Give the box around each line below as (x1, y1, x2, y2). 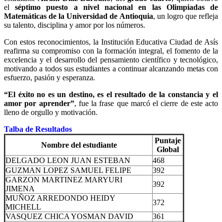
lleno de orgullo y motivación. (4, 108, 98, 117)
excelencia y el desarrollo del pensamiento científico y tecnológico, (4, 55, 218, 64)
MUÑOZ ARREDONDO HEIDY (5, 194, 115, 203)
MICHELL (5, 203, 41, 212)
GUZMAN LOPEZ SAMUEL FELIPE (5, 166, 131, 175)
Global (157, 145, 179, 154)
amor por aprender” (4, 99, 74, 108)
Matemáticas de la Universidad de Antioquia (4, 12, 153, 21)
